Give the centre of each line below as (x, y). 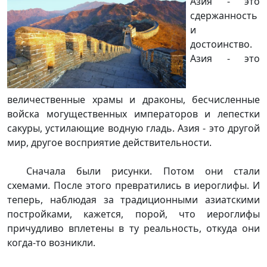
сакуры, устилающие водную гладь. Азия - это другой (133, 128)
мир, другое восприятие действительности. (109, 143)
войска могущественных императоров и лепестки (133, 114)
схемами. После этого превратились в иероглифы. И (133, 186)
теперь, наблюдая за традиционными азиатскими (133, 200)
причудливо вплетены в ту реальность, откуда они (133, 229)
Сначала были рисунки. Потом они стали (143, 171)
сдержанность (224, 15)
